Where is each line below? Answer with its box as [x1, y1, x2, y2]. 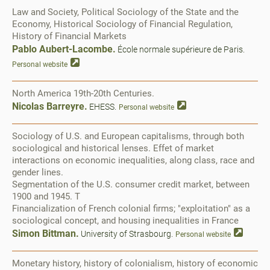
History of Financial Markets [12, 31, 127, 42]
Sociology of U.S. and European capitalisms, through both [12, 131, 244, 142]
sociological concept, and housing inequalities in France [12, 215, 239, 226]
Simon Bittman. [12, 228, 79, 239]
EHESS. [87, 102, 116, 111]
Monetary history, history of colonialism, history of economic [12, 258, 258, 269]
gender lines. [12, 167, 63, 178]
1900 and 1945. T [12, 191, 80, 202]
